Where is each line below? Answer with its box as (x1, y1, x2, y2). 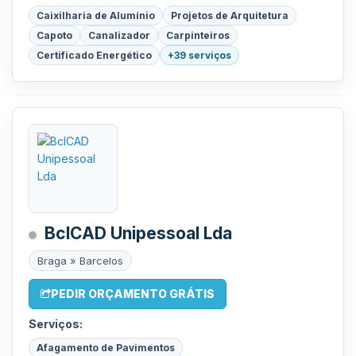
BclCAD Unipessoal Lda (44, 223, 232, 243)
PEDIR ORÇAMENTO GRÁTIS (51, 287, 215, 300)
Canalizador (88, 29, 150, 41)
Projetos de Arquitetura (171, 10, 288, 21)
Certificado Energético (37, 49, 152, 61)
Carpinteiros (166, 29, 230, 41)
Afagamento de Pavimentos (37, 342, 175, 354)
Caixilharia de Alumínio (37, 10, 155, 21)
